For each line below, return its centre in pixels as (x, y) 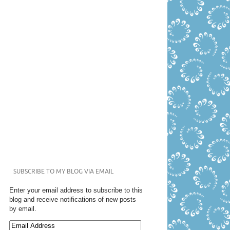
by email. (23, 209)
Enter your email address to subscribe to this (76, 190)
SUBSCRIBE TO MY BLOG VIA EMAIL (63, 172)
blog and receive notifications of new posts (72, 199)
